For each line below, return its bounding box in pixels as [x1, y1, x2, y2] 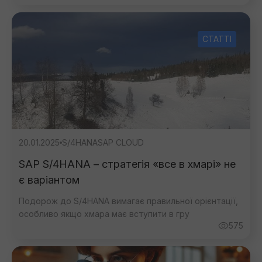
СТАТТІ [202, 34, 232, 44]
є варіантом [19, 174, 80, 186]
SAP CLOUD [98, 137, 144, 147]
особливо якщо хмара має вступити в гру [19, 209, 189, 219]
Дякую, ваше [98, 56, 164, 68]
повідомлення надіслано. [67, 71, 195, 84]
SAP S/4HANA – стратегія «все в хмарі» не [19, 158, 236, 170]
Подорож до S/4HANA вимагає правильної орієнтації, [19, 196, 238, 206]
